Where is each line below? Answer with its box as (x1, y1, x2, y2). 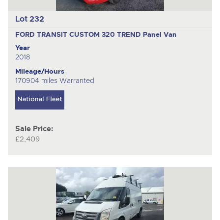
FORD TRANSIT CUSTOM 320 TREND (15, 29, 143, 39)
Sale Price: (15, 124, 53, 134)
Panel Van (142, 29, 177, 39)
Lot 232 (15, 14, 44, 25)
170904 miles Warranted (15, 76, 94, 85)
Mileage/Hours (15, 66, 64, 76)
